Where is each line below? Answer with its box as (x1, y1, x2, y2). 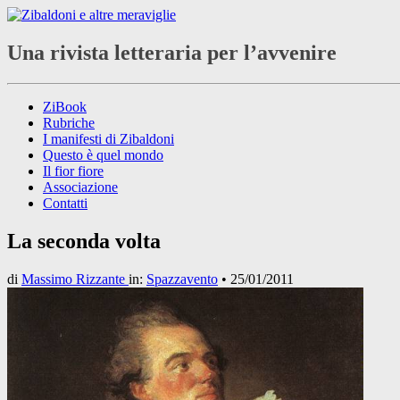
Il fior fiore (43, 162, 104, 179)
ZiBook (43, 98, 87, 114)
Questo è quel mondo (43, 146, 163, 162)
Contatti (43, 195, 87, 211)
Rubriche (43, 114, 95, 130)
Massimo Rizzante (21, 271, 129, 287)
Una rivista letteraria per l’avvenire (7, 40, 337, 64)
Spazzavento (146, 271, 218, 287)
